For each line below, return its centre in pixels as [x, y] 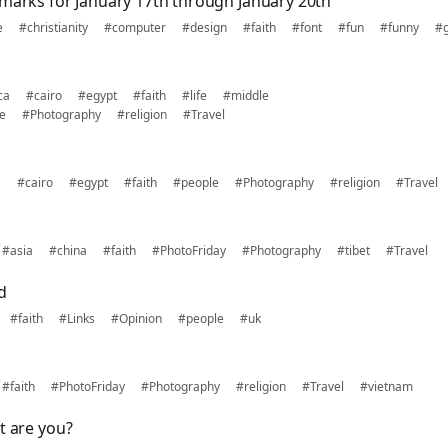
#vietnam [386, 386]
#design [204, 27]
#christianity [53, 27]
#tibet [353, 250]
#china [68, 250]
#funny [399, 27]
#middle [246, 95]
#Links [77, 318]
